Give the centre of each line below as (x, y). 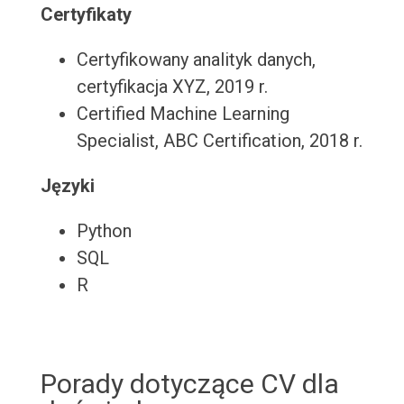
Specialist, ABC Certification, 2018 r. (219, 141)
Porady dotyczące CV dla (189, 384)
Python (104, 231)
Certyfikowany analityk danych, (196, 60)
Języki (67, 186)
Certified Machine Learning (183, 114)
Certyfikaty (86, 15)
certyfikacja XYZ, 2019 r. (172, 87)
